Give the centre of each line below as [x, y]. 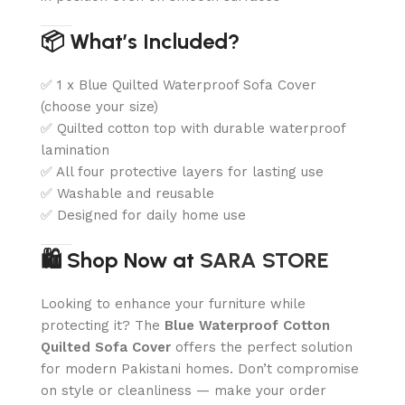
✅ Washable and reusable [127, 193]
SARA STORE [264, 259]
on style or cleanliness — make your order [184, 390]
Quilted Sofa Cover [106, 347]
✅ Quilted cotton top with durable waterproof [193, 128]
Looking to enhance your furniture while [173, 303]
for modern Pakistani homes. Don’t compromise [200, 368]
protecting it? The [103, 325]
